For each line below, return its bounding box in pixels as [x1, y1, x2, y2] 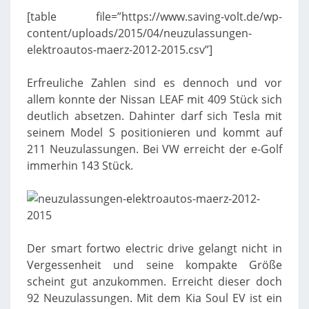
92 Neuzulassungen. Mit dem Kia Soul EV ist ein [27, 290, 282, 306]
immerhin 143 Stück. [27, 158, 133, 173]
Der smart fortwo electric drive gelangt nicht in [27, 241, 282, 256]
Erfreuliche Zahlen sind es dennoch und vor [27, 75, 282, 90]
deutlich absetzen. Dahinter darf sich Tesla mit [27, 108, 282, 123]
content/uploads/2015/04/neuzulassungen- [27, 26, 252, 41]
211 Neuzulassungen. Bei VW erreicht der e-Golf [27, 141, 282, 157]
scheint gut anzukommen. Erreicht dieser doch [27, 274, 282, 289]
